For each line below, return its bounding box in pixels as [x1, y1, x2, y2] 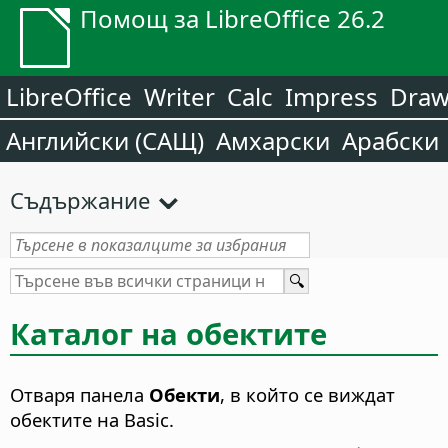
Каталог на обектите [10, 313, 327, 354]
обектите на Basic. [10, 407, 174, 433]
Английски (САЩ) [6, 124, 204, 157]
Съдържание [10, 185, 150, 215]
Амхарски [216, 124, 330, 157]
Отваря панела [10, 382, 149, 408]
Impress [285, 80, 378, 113]
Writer [144, 80, 215, 113]
